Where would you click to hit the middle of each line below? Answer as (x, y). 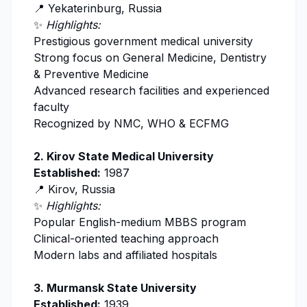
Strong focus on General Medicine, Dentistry (150, 58)
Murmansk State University (122, 288)
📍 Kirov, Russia (74, 189)
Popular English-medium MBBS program (140, 222)
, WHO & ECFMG (185, 124)
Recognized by (74, 124)
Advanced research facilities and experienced (151, 91)
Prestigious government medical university (143, 41)
